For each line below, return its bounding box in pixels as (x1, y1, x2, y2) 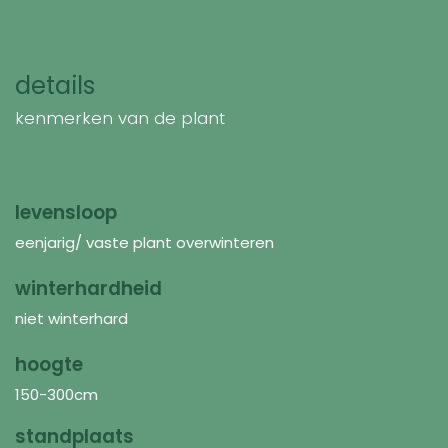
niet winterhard (15, 307, 128, 329)
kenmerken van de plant (15, 105, 225, 130)
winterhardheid (15, 274, 162, 302)
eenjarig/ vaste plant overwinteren (15, 231, 274, 253)
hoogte (15, 350, 83, 378)
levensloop (15, 198, 117, 226)
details (15, 67, 95, 103)
